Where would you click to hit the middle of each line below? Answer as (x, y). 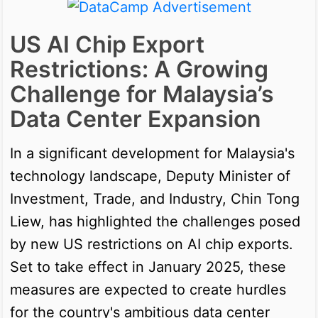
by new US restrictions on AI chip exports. (152, 244)
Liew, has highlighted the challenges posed (155, 221)
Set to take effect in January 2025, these (148, 267)
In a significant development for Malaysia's (152, 153)
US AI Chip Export (107, 44)
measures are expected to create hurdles (148, 289)
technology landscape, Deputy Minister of (150, 176)
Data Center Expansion (136, 119)
